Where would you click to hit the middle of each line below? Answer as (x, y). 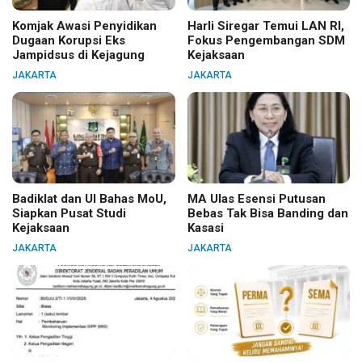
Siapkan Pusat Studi (69, 214)
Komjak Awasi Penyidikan (84, 26)
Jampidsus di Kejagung (78, 55)
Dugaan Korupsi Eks (69, 41)
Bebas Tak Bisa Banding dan (267, 214)
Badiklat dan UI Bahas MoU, (89, 199)
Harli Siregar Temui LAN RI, (265, 26)
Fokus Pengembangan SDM (266, 41)
